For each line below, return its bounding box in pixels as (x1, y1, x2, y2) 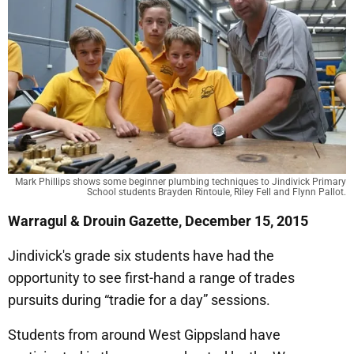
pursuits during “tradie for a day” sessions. (8, 291, 270, 308)
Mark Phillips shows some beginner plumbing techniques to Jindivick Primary (15, 175, 346, 187)
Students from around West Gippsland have (8, 326, 281, 343)
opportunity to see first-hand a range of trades (8, 269, 295, 286)
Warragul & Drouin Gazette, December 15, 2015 (8, 212, 308, 229)
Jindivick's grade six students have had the (8, 247, 274, 264)
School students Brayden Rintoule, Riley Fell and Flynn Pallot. (87, 186, 346, 198)
